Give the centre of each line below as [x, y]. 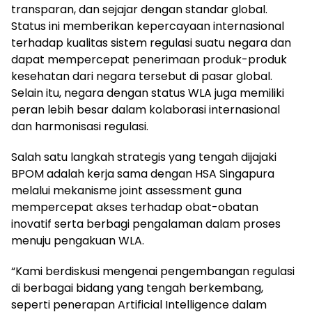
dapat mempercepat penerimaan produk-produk [149, 59]
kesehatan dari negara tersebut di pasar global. [142, 76]
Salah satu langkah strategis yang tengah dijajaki [144, 157]
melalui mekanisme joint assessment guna [126, 190]
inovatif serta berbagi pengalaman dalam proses [146, 224]
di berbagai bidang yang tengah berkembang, [137, 288]
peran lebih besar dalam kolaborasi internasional [146, 109]
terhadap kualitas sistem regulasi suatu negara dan [151, 42]
